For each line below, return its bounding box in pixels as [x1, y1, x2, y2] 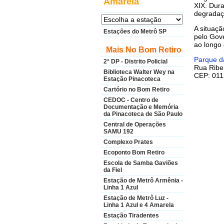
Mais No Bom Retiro [106, 45, 181, 54]
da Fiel [103, 166, 122, 173]
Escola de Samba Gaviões [103, 159, 178, 166]
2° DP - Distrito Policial [103, 58, 167, 65]
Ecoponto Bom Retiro [103, 149, 164, 156]
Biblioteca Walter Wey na [103, 68, 174, 75]
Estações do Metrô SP [103, 28, 166, 35]
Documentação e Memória [103, 103, 178, 110]
